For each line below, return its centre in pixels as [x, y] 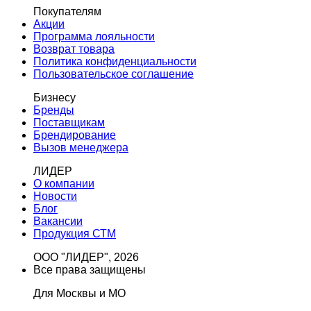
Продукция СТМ [75, 233]
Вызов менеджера [81, 147]
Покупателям [67, 11]
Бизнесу [54, 97]
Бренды [54, 110]
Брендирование [75, 135]
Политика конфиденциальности [115, 61]
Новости [55, 196]
